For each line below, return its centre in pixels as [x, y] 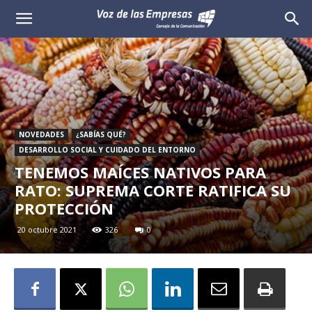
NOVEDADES [41, 135]
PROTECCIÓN [64, 209]
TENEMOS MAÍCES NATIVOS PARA [140, 172]
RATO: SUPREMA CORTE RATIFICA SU [153, 190]
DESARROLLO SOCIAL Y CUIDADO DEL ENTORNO [107, 150]
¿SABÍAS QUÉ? [101, 135]
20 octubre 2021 [47, 230]
